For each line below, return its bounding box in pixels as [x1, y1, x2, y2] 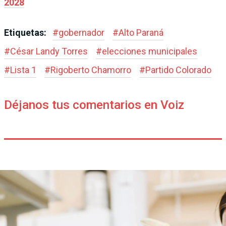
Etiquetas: [4, 27, 48, 38]
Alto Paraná [119, 27, 163, 38]
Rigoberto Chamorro [50, 64, 131, 75]
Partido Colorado [145, 64, 211, 75]
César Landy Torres [10, 45, 88, 56]
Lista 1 [10, 64, 36, 75]
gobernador [59, 27, 104, 38]
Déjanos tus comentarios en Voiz [4, 97, 184, 112]
